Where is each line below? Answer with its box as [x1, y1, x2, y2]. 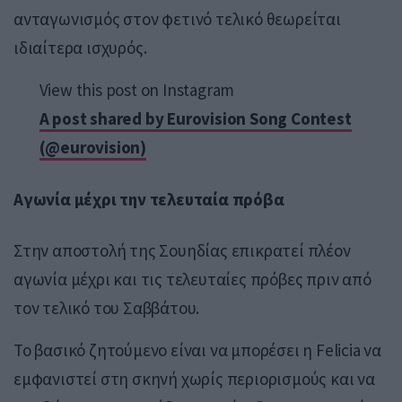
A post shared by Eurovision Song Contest [39, 108, 352, 130]
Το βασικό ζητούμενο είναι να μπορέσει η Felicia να [13, 338, 381, 361]
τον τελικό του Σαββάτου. [13, 296, 200, 319]
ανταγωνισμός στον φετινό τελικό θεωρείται [13, 8, 341, 31]
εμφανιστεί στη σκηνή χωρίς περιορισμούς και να [13, 367, 375, 389]
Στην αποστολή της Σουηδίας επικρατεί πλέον [13, 239, 351, 261]
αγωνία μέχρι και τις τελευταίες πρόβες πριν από [13, 267, 371, 290]
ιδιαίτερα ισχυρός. [13, 37, 147, 59]
